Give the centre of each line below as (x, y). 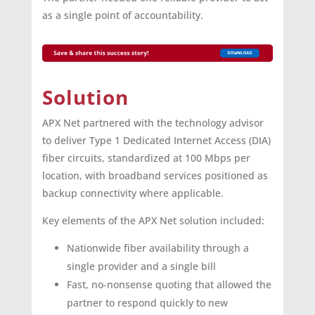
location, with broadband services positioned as (155, 176)
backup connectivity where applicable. (133, 193)
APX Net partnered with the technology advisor (153, 123)
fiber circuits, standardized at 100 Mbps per (146, 158)
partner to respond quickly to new (147, 303)
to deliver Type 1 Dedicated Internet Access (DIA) (156, 141)
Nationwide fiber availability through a (157, 248)
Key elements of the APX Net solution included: (153, 221)
